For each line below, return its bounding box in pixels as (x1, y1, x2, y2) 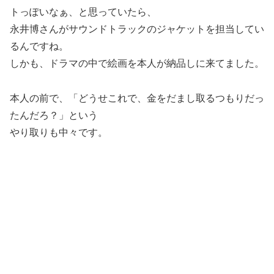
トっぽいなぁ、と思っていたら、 (10, 6, 157, 17)
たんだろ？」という (10, 109, 98, 120)
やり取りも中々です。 (10, 127, 108, 138)
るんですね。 (10, 40, 68, 51)
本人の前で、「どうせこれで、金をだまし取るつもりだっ (10, 92, 264, 103)
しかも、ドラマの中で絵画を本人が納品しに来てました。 (10, 57, 264, 68)
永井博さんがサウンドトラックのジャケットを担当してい (10, 23, 264, 34)
